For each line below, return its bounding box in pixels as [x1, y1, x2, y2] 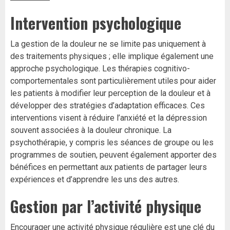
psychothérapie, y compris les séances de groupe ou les [10, 138, 214, 148]
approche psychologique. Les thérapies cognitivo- [10, 64, 190, 74]
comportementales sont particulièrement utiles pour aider [10, 76, 216, 86]
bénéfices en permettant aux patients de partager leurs [10, 162, 207, 172]
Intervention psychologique [10, 11, 181, 35]
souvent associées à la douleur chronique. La [10, 125, 171, 136]
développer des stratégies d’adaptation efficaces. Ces [10, 101, 205, 111]
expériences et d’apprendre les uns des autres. [10, 175, 179, 185]
